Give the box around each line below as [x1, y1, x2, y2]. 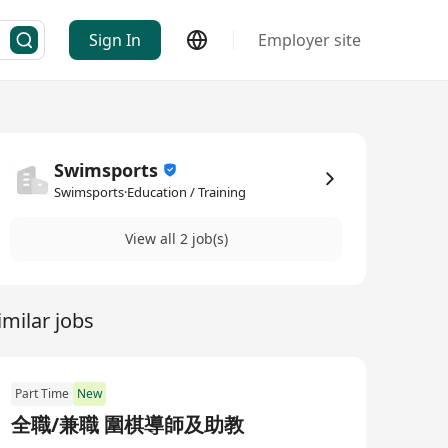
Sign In [89, 29, 141, 51]
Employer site [258, 29, 361, 51]
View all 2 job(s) [124, 229, 228, 248]
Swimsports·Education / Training [54, 183, 246, 201]
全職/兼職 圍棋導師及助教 [11, 411, 244, 438]
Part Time [15, 385, 69, 402]
